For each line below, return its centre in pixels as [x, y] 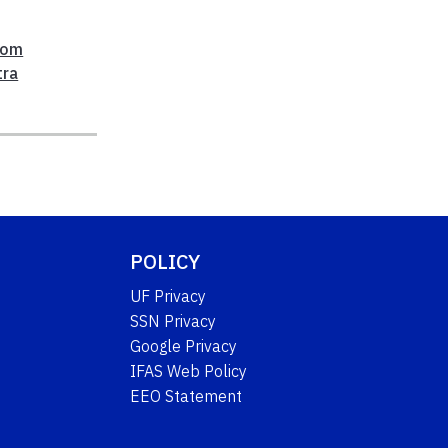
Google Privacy [184, 345]
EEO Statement [186, 395]
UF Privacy [168, 295]
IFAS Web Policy [189, 370]
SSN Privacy [173, 320]
